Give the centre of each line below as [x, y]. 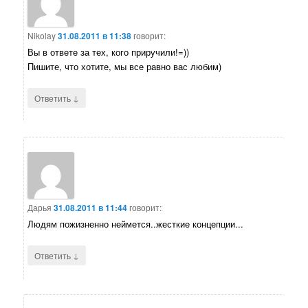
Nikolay [42, 35]
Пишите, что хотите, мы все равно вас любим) [125, 66]
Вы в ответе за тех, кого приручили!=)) [109, 52]
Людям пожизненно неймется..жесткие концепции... [136, 224]
